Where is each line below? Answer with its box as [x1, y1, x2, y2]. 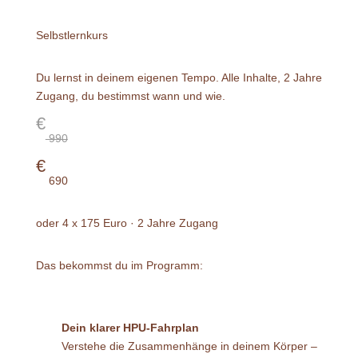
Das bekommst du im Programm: [35, 258, 203, 272]
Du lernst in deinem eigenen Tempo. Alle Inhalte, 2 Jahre [35, 70, 322, 84]
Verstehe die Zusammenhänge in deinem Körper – [61, 339, 317, 352]
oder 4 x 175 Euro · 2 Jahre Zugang [35, 216, 218, 229]
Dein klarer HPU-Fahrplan [61, 320, 202, 334]
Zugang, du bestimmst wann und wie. [35, 89, 225, 102]
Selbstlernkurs [35, 28, 108, 42]
